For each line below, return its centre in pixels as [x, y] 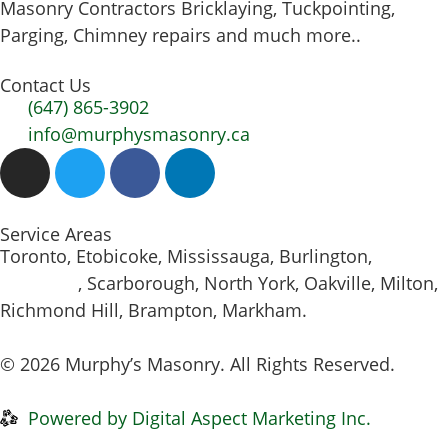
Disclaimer [180, 390]
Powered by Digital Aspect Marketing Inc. [199, 417]
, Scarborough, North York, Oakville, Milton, [258, 282]
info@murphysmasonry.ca [138, 133]
